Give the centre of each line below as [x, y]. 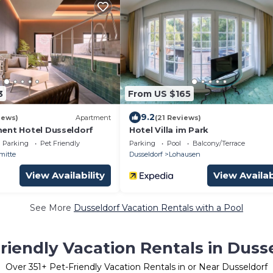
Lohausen [185, 154]
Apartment [93, 117]
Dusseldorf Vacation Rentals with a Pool [158, 208]
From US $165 [159, 94]
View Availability [65, 175]
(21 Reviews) [178, 117]
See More [52, 208]
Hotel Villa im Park [169, 130]
